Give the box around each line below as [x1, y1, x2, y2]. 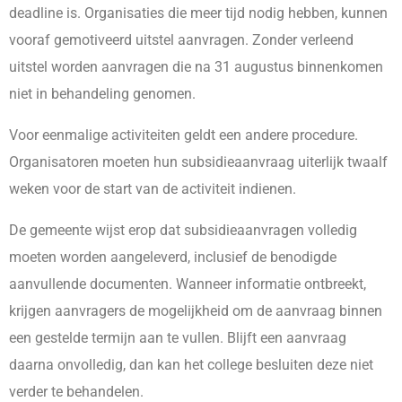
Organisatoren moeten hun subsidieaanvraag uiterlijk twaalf [9, 153, 388, 170]
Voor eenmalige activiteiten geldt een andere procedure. [9, 127, 358, 144]
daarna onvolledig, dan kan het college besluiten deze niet [9, 356, 373, 373]
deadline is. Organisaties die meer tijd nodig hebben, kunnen [9, 4, 388, 22]
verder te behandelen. [9, 383, 144, 400]
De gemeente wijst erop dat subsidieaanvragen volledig [9, 222, 357, 239]
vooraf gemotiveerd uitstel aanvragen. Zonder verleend [9, 31, 354, 48]
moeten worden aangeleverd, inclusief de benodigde [9, 249, 336, 266]
